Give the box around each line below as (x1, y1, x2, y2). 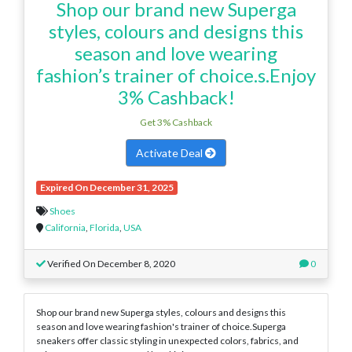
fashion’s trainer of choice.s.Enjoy (36, 63, 316, 86)
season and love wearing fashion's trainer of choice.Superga (36, 320, 286, 332)
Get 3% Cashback (140, 115, 212, 128)
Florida (90, 221, 119, 233)
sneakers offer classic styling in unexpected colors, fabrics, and (36, 334, 299, 346)
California (45, 221, 86, 233)
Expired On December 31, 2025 (39, 181, 174, 193)
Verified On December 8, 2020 (46, 257, 175, 269)
